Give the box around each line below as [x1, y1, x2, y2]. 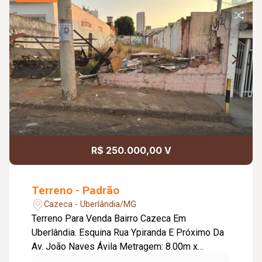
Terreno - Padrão [32, 183, 120, 197]
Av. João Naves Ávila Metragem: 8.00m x [32, 240, 120, 252]
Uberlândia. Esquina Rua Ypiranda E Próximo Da [32, 226, 80, 238]
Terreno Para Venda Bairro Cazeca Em [32, 212, 187, 224]
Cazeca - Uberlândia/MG [44, 199, 137, 209]
